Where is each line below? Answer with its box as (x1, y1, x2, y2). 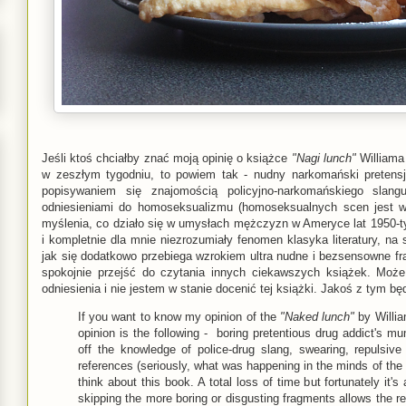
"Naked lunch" (280, 309, 355, 324)
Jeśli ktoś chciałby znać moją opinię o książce (42, 150, 292, 165)
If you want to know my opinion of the (78, 309, 280, 324)
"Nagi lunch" (291, 150, 356, 165)
